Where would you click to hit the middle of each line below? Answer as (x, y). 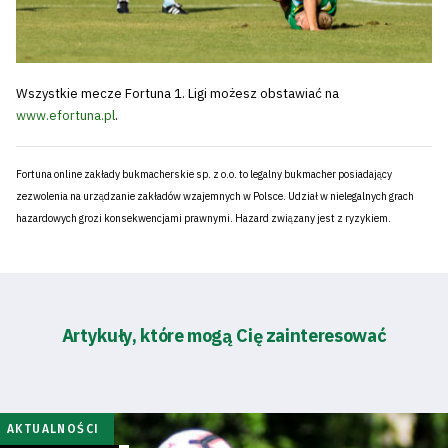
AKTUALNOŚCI (53, 428)
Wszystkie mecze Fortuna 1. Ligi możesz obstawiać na (177, 93)
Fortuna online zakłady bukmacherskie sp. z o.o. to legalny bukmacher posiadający (204, 174)
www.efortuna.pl (65, 115)
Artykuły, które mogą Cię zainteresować (224, 335)
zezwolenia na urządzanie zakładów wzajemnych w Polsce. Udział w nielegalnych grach (215, 196)
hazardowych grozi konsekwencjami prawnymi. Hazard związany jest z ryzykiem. (203, 218)
